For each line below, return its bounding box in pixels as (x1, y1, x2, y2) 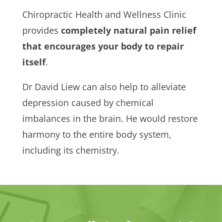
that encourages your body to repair (22, 40, 184, 52)
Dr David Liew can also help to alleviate (22, 80, 186, 93)
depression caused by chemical (22, 96, 154, 109)
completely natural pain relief (60, 24, 196, 36)
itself (22, 55, 46, 68)
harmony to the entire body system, (22, 128, 171, 140)
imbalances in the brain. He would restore (22, 112, 198, 124)
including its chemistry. (22, 144, 119, 156)
